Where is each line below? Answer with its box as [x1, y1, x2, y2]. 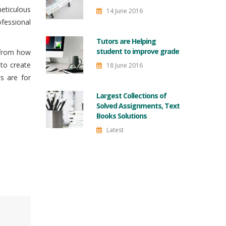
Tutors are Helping [96, 36, 156, 46]
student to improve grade [96, 46, 179, 56]
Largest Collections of [96, 91, 166, 100]
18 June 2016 [105, 61, 143, 70]
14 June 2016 [105, 7, 143, 15]
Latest [105, 126, 124, 134]
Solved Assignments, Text [96, 101, 180, 110]
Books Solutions [96, 111, 147, 121]
